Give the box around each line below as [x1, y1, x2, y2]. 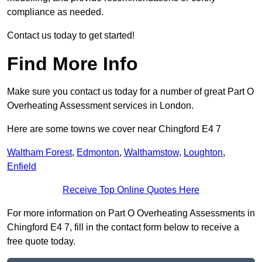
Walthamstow [124, 147, 179, 158]
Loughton [184, 147, 223, 158]
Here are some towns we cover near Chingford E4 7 [7, 124, 221, 135]
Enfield [7, 161, 36, 172]
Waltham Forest [7, 147, 72, 158]
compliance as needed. [7, 7, 104, 18]
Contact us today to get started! [7, 30, 135, 41]
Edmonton [77, 147, 119, 158]
